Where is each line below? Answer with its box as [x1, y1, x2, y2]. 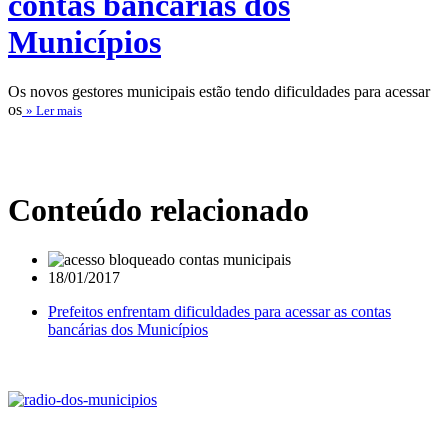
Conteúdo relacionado [8, 192, 309, 229]
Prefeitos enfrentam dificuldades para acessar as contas [48, 302, 391, 320]
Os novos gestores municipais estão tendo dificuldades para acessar [8, 82, 430, 100]
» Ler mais [26, 102, 82, 118]
